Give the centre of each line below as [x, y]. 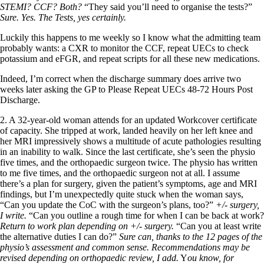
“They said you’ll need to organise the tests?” [167, 6]
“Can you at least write [219, 226]
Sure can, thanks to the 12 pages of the [191, 236]
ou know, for [211, 258]
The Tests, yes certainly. [82, 17]
